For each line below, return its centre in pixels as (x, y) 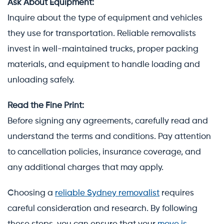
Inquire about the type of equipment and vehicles (105, 18)
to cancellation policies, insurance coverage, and (104, 152)
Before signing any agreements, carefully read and (108, 121)
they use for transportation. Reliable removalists (102, 33)
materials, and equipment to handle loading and (104, 64)
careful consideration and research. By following (102, 208)
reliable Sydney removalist (107, 193)
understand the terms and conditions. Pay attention (109, 136)
